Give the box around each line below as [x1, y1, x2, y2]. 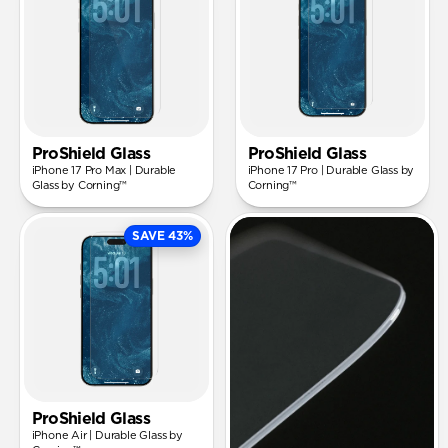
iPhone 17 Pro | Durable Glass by [247, 165, 415, 177]
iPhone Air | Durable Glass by [31, 430, 183, 442]
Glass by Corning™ [31, 180, 128, 192]
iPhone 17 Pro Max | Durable [31, 165, 177, 177]
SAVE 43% [132, 230, 193, 243]
